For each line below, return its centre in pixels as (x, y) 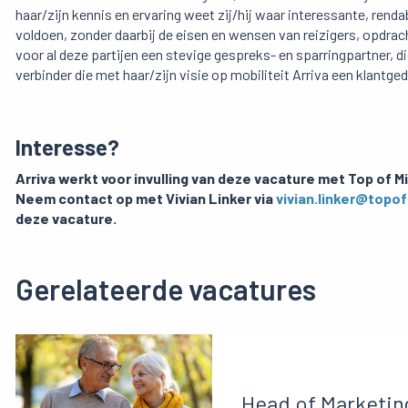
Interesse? (67, 148)
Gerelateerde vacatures (166, 289)
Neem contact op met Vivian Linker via (146, 199)
